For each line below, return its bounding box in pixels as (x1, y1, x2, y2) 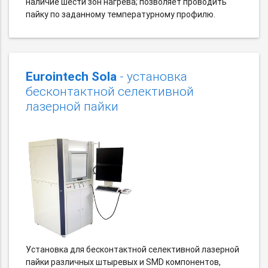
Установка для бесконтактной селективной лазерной (26, 244, 239, 255)
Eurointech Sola (26, 69, 117, 85)
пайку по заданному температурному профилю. (26, 9, 215, 20)
